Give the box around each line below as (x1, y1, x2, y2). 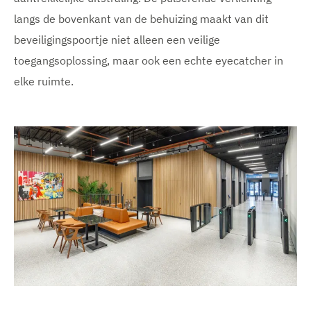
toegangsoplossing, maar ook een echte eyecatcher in (14, 53, 283, 68)
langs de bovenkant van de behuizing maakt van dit (14, 12, 269, 26)
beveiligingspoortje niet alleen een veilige (14, 33, 220, 47)
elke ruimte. (14, 74, 74, 89)
